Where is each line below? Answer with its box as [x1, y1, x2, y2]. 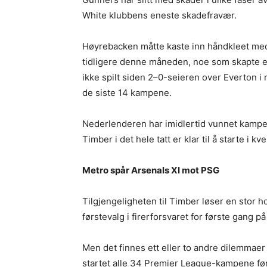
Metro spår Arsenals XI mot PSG [82, 164, 219, 176]
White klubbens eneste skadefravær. [82, 10, 237, 21]
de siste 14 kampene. [82, 87, 172, 98]
